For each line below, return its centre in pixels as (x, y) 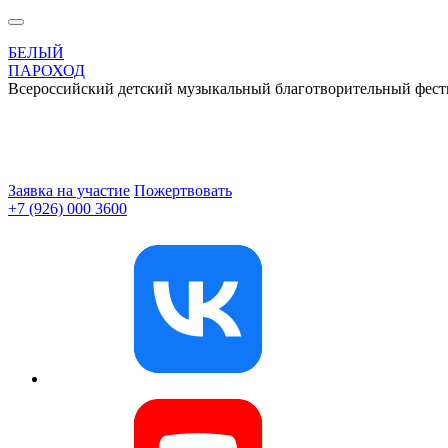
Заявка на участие (69, 190)
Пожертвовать (183, 190)
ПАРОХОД (46, 70)
